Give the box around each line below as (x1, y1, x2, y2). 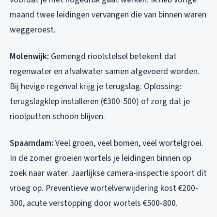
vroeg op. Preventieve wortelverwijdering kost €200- (10, 182, 198, 194)
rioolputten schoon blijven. (10, 110, 105, 123)
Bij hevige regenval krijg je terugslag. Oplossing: (10, 80, 182, 93)
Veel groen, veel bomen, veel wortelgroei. (53, 137, 203, 149)
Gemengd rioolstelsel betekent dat (49, 50, 177, 62)
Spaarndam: (10, 137, 53, 149)
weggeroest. (10, 23, 56, 36)
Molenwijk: (10, 50, 49, 62)
